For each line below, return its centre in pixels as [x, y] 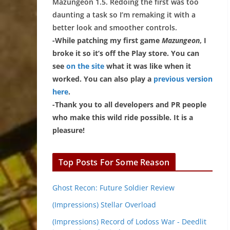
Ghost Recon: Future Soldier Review [113, 188]
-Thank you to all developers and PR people [129, 104]
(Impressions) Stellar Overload [104, 205]
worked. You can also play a [103, 79]
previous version [183, 79]
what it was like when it [148, 66]
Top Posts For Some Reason [114, 162]
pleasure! [69, 130]
